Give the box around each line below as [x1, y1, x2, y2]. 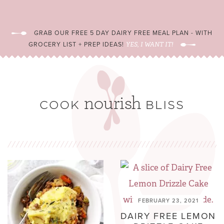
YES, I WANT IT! [126, 40, 173, 48]
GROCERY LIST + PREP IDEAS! [28, 40, 126, 49]
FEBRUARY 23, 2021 [138, 196, 199, 204]
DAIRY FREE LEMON [120, 209, 216, 222]
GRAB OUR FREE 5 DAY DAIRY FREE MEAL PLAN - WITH [34, 28, 212, 37]
